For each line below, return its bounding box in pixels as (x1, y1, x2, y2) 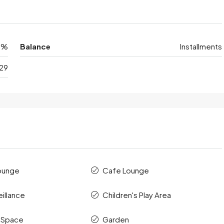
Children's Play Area (102, 190, 171, 200)
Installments (180, 41, 222, 51)
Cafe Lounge (102, 165, 149, 175)
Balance (19, 41, 50, 51)
